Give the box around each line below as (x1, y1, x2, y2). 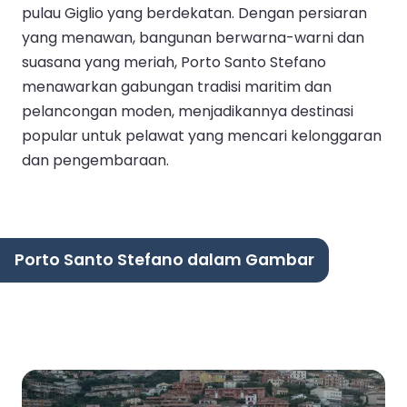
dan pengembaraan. (22, 149, 169, 171)
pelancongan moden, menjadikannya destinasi (22, 100, 353, 122)
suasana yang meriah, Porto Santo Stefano (22, 51, 326, 73)
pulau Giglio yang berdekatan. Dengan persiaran (22, 2, 367, 24)
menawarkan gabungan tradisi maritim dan (22, 75, 332, 97)
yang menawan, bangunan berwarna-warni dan (22, 26, 364, 48)
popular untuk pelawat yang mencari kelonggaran (22, 124, 382, 146)
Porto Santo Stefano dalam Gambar (15, 248, 314, 271)
